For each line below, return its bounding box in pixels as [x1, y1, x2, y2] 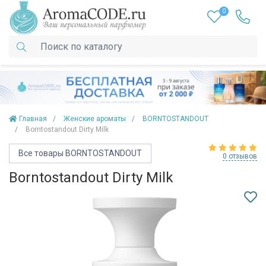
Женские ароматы [64, 115, 126, 123]
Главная [19, 115, 47, 123]
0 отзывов [223, 152, 257, 161]
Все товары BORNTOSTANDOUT [18, 148, 142, 159]
